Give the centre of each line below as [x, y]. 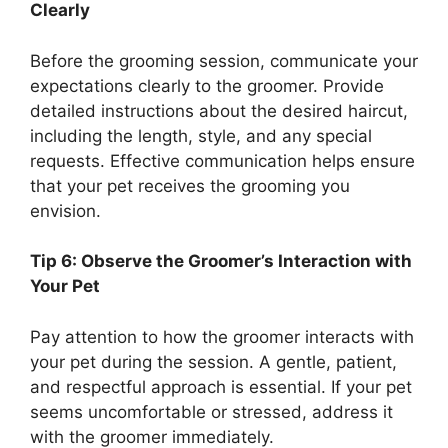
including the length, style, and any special [201, 135]
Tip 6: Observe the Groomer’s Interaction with [221, 261]
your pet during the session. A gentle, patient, [213, 361]
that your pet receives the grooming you [190, 185]
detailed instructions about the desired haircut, [219, 110]
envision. [65, 210]
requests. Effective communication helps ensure [222, 160]
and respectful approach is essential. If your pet [221, 386]
